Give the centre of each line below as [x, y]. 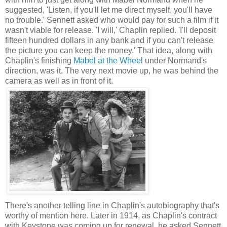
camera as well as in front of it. [59, 81]
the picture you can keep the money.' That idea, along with [109, 50]
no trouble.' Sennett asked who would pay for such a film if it [112, 20]
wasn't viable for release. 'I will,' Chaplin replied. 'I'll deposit [110, 30]
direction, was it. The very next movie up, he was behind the [112, 70]
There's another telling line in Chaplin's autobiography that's [112, 205]
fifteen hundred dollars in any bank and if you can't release [109, 40]
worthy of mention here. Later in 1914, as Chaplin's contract [111, 215]
